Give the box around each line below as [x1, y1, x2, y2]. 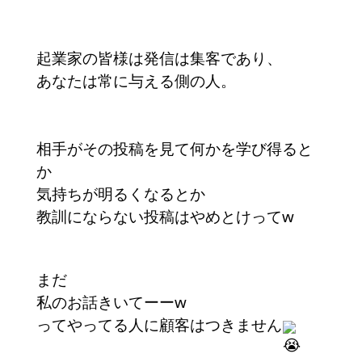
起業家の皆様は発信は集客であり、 [36, 48, 282, 69]
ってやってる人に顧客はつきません [36, 314, 282, 335]
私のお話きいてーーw [36, 292, 187, 313]
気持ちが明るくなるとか [36, 183, 205, 204]
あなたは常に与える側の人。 [36, 70, 236, 91]
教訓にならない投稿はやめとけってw [36, 206, 294, 227]
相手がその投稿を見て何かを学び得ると [36, 138, 313, 159]
